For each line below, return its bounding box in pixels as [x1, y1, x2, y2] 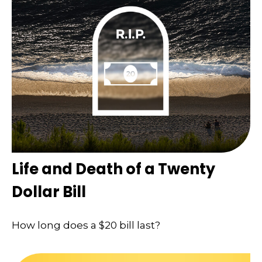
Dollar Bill [12, 181, 86, 202]
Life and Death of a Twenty [12, 158, 215, 180]
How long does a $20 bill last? [12, 219, 160, 232]
